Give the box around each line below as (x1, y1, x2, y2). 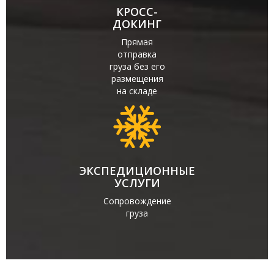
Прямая (121, 36, 153, 48)
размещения (111, 73, 163, 84)
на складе (117, 85, 157, 97)
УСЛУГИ (114, 176, 160, 190)
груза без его (109, 61, 165, 72)
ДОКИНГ (113, 17, 161, 31)
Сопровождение (103, 195, 171, 207)
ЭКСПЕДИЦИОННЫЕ (79, 163, 195, 178)
